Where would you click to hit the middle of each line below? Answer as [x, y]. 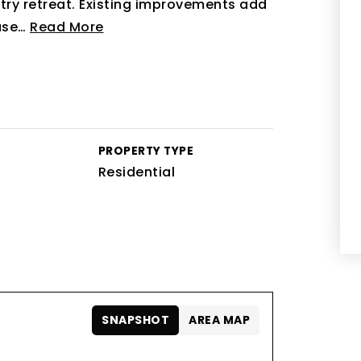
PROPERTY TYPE [146, 151]
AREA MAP [220, 320]
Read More [67, 27]
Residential [137, 172]
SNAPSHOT [136, 320]
